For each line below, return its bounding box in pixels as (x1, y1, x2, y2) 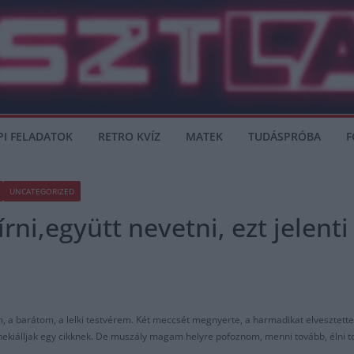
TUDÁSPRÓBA (247, 129, 321, 144)
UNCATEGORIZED (9, 186, 74, 197)
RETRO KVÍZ (97, 129, 160, 144)
